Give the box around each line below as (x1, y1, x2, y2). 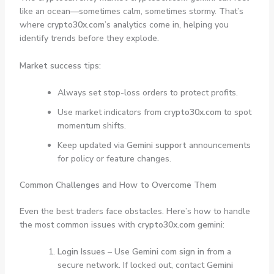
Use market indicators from (57, 106, 164, 119)
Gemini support (126, 139, 187, 152)
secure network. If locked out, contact (57, 259, 207, 272)
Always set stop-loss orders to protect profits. (57, 87, 238, 99)
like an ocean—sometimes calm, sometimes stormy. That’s (19, 6, 243, 18)
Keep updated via (57, 139, 127, 152)
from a (204, 246, 231, 258)
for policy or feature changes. (57, 153, 171, 165)
